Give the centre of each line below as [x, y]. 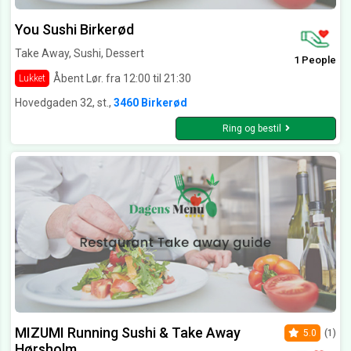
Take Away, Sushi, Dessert [80, 54]
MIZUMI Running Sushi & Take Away [128, 333]
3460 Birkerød [150, 103]
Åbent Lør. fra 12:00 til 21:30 [122, 78]
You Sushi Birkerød [74, 30]
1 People [315, 60]
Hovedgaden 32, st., [64, 103]
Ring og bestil [251, 129]
